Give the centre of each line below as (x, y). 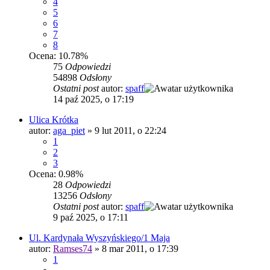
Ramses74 (73, 249)
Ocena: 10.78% (58, 56)
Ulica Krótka (54, 120)
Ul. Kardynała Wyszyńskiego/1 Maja (99, 238)
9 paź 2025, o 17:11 (91, 218)
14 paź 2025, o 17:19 (93, 99)
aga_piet (69, 131)
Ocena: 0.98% (56, 174)
